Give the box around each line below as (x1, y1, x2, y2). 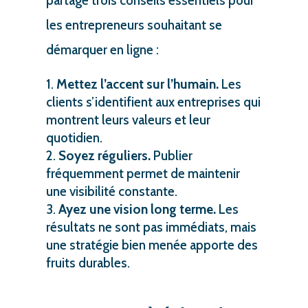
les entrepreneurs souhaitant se (45, 16, 222, 33)
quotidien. (45, 129, 102, 146)
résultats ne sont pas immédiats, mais (45, 219, 256, 235)
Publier (150, 147, 192, 164)
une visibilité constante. (45, 183, 177, 199)
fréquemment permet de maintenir (45, 165, 240, 181)
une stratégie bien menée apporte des (45, 236, 258, 253)
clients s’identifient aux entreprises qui (45, 93, 261, 110)
